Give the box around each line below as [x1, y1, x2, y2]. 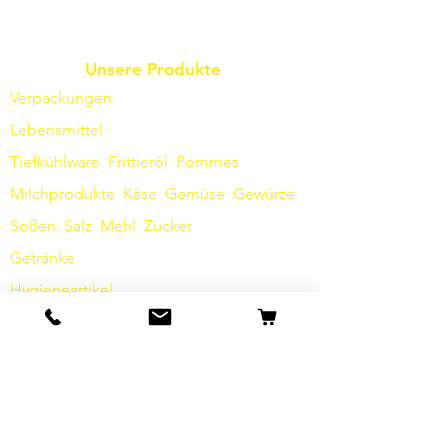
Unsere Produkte [85, 59, 221, 79]
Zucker [144, 216, 192, 235]
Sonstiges [10, 312, 80, 331]
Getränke [10, 248, 75, 267]
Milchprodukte [10, 184, 115, 203]
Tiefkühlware [10, 152, 100, 171]
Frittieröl [108, 152, 172, 171]
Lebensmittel [10, 120, 103, 139]
